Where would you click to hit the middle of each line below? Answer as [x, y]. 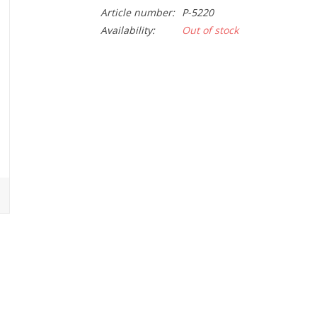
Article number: [137, 12]
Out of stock [210, 30]
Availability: [127, 30]
